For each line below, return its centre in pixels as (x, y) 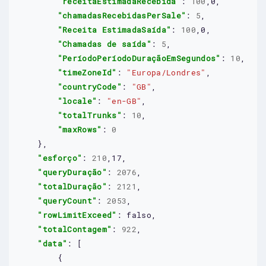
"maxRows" (80, 129)
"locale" (77, 101)
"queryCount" (67, 200)
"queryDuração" (72, 172)
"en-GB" (124, 101)
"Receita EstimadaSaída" (114, 29)
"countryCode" (89, 86)
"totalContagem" (75, 229)
